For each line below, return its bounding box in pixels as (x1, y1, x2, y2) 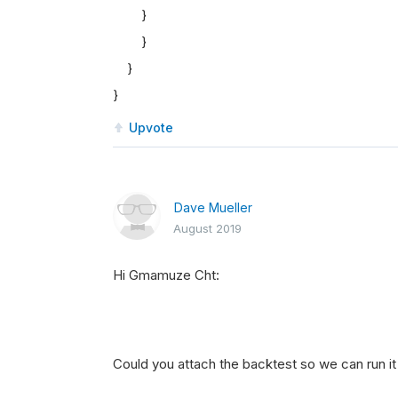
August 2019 (173, 221, 242, 235)
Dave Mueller (174, 200, 252, 215)
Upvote (129, 119, 173, 135)
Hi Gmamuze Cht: (113, 267, 219, 283)
